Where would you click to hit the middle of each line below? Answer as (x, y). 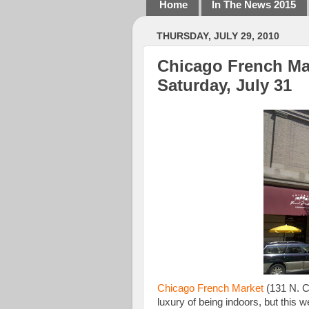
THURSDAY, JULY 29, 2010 (218, 36)
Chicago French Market (210, 288)
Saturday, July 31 (225, 86)
